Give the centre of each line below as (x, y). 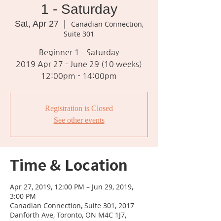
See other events (79, 120)
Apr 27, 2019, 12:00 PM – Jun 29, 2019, (72, 187)
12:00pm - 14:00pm (79, 76)
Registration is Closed (79, 108)
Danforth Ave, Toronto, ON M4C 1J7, (68, 215)
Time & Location (69, 164)
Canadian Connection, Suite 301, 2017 (72, 205)
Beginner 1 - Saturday (79, 52)
